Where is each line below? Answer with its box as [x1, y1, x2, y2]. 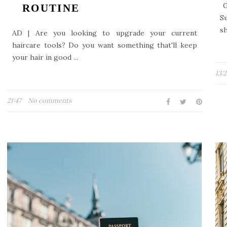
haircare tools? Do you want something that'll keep [12, 41, 198, 50]
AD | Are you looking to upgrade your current [12, 28, 198, 37]
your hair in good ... [12, 53, 78, 62]
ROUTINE [22, 2, 80, 14]
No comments [28, 96, 72, 105]
